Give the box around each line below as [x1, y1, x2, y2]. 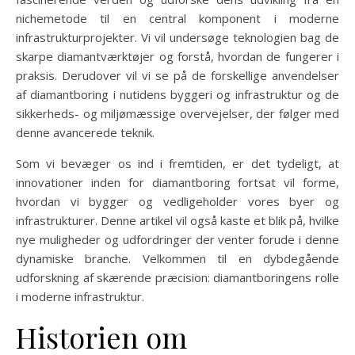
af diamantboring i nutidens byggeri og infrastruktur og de [16, 86, 339, 102]
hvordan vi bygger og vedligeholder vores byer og [16, 193, 339, 209]
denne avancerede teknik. [16, 124, 155, 140]
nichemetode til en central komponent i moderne [16, 10, 339, 26]
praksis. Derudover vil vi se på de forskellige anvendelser [16, 67, 339, 83]
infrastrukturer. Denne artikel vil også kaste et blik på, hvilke [16, 212, 339, 228]
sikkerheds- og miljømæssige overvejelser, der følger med [16, 105, 339, 121]
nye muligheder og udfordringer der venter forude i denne [16, 231, 339, 247]
